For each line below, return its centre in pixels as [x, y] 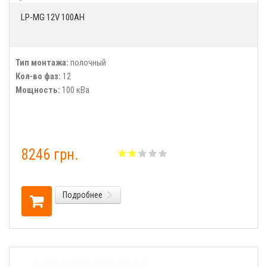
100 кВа [75, 90]
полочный [87, 63]
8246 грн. [50, 155]
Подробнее [83, 195]
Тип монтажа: [42, 63]
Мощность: [38, 90]
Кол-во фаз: [38, 76]
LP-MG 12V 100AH [53, 17]
